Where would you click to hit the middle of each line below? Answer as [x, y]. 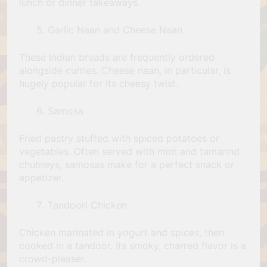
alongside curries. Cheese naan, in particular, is [125, 70]
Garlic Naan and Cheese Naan [115, 30]
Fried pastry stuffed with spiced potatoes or [119, 138]
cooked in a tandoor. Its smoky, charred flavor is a [133, 245]
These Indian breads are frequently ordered [117, 57]
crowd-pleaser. [53, 258]
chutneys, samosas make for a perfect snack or [127, 164]
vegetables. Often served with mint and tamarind [129, 151]
